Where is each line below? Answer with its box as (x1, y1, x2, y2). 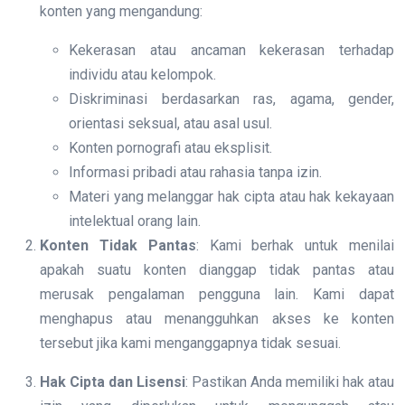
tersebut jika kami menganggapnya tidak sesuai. (40, 334, 341, 353)
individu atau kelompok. (69, 66, 216, 84)
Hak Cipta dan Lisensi (40, 373, 185, 391)
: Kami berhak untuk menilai (195, 237, 395, 255)
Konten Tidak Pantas (40, 237, 196, 255)
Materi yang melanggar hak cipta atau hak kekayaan (69, 188, 394, 206)
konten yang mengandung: (40, 3, 202, 21)
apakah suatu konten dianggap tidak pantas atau (40, 261, 394, 279)
